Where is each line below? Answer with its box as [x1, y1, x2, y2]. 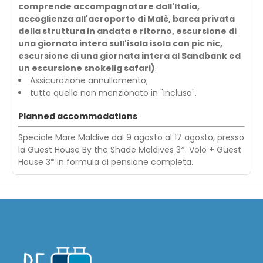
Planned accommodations [18, 110, 137, 122]
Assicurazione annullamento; [30, 74, 148, 86]
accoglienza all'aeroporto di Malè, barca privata [18, 12, 235, 25]
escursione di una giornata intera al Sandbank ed [18, 49, 241, 62]
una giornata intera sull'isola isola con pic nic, [18, 37, 222, 49]
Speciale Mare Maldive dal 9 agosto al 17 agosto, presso [18, 131, 244, 143]
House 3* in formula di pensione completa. [18, 156, 193, 168]
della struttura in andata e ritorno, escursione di [18, 25, 237, 37]
